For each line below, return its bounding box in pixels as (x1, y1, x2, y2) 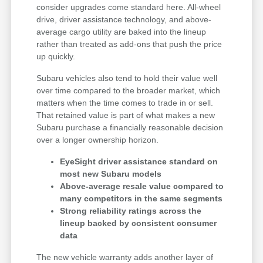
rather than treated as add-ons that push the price (36, 39, 222, 49)
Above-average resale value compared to (60, 181, 224, 191)
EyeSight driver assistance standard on (60, 156, 218, 166)
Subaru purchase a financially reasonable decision (36, 122, 224, 132)
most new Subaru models (60, 168, 162, 178)
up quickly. (36, 51, 76, 61)
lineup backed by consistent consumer (60, 218, 217, 228)
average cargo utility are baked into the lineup (36, 26, 207, 36)
